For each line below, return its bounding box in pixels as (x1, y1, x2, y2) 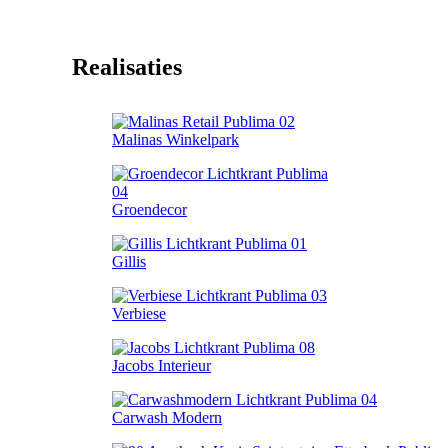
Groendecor (112, 200, 187, 218)
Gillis (112, 252, 146, 270)
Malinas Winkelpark (112, 130, 239, 148)
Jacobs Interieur (112, 356, 211, 374)
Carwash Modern (112, 408, 222, 426)
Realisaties (72, 53, 182, 80)
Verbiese (112, 304, 166, 322)
